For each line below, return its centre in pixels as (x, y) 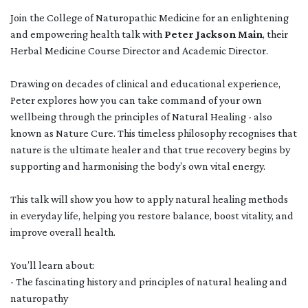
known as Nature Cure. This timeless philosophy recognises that (154, 133)
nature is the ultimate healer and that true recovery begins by (150, 150)
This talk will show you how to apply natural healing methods (149, 199)
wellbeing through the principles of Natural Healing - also (141, 117)
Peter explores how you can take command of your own (136, 100)
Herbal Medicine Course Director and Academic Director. (139, 51)
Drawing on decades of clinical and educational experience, (145, 84)
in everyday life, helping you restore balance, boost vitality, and (152, 216)
